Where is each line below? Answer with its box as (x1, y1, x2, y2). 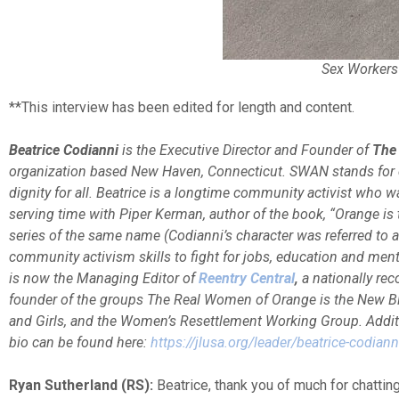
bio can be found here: (9, 333, 151, 351)
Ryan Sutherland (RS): (9, 376, 153, 394)
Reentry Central (199, 269, 295, 287)
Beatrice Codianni (9, 141, 118, 159)
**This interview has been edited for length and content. (9, 98, 354, 116)
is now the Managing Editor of (9, 269, 195, 287)
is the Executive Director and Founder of (118, 141, 372, 159)
